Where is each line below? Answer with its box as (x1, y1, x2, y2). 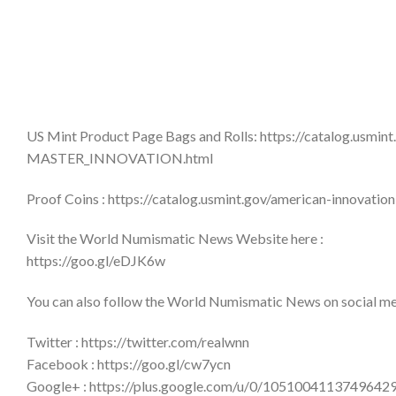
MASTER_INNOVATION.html (27, 148, 213, 166)
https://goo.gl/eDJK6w (27, 252, 165, 270)
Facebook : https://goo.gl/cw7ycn (27, 354, 231, 372)
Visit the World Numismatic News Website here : (27, 230, 324, 247)
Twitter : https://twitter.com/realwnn (27, 332, 249, 350)
